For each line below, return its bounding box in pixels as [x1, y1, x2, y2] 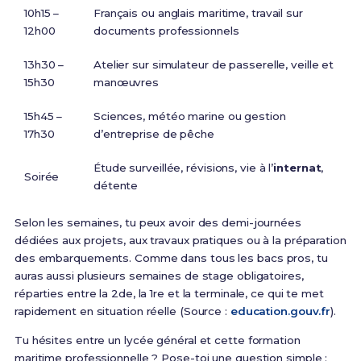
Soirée [23, 170, 60, 184]
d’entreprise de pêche [93, 127, 214, 141]
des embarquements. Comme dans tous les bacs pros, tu [14, 251, 328, 265]
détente [93, 179, 139, 193]
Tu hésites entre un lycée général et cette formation [14, 334, 301, 347]
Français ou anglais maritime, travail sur [93, 6, 303, 20]
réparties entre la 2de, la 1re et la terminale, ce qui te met [14, 287, 324, 301]
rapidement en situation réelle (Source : [14, 305, 230, 318]
